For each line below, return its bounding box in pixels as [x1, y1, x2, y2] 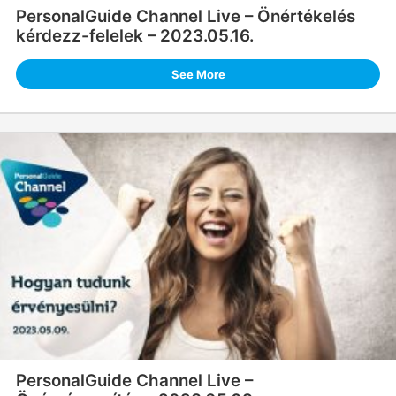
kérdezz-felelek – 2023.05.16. [15, 26, 254, 47]
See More [171, 67, 225, 82]
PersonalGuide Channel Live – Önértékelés [15, 6, 355, 27]
